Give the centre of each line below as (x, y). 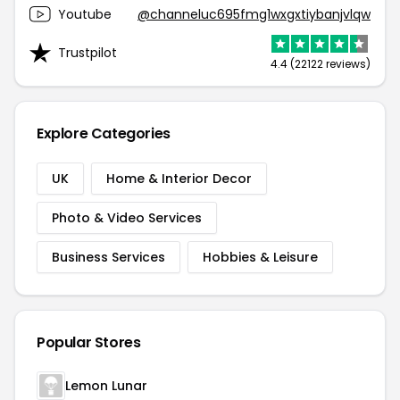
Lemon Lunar (106, 386)
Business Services (108, 257)
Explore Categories (104, 133)
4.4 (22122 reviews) (321, 64)
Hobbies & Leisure (260, 257)
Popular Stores (89, 342)
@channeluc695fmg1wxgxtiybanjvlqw (254, 14)
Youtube (85, 14)
